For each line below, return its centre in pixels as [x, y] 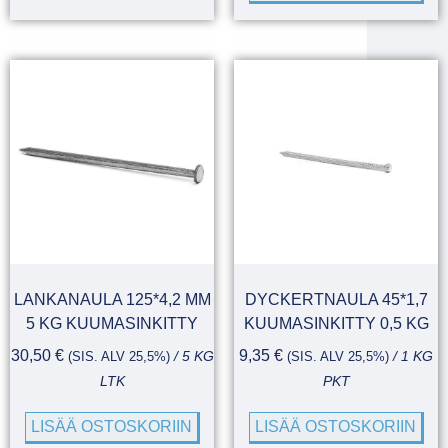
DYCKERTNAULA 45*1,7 [336, 300]
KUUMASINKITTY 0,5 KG [336, 324]
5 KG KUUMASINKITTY [112, 324]
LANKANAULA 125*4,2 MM [112, 300]
